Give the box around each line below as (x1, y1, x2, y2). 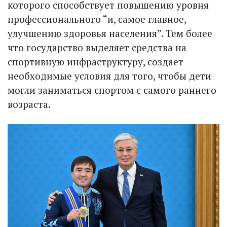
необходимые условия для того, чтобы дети (8, 69, 211, 83)
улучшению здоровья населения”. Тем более (8, 27, 212, 40)
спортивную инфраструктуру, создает (8, 55, 183, 68)
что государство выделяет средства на (8, 41, 186, 54)
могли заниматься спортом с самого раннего (8, 84, 216, 97)
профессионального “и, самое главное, (8, 13, 186, 26)
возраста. (8, 98, 51, 111)
